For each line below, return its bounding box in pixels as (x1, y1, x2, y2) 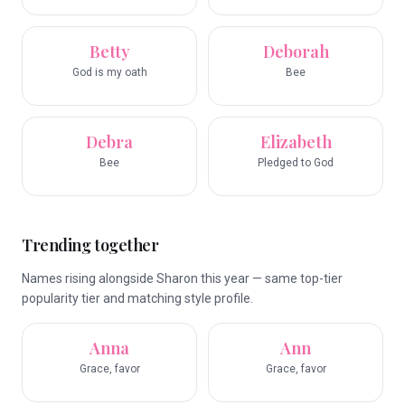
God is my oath (71, 66, 147, 79)
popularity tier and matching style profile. (22, 291, 253, 306)
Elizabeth (259, 131, 332, 153)
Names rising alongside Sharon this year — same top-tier (22, 271, 343, 286)
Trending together (22, 234, 159, 256)
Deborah (262, 41, 329, 62)
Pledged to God (258, 156, 334, 169)
